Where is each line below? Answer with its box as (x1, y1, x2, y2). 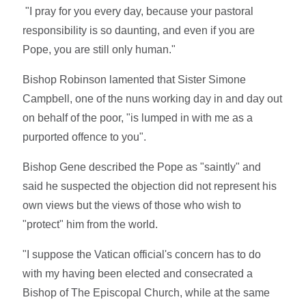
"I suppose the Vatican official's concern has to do (23, 248, 262, 260)
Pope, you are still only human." (23, 43, 176, 55)
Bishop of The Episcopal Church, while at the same (23, 286, 270, 298)
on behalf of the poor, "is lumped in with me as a (23, 111, 253, 124)
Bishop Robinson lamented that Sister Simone (23, 73, 247, 85)
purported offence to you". (23, 130, 147, 143)
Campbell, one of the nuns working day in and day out (23, 92, 283, 105)
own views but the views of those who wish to (23, 199, 242, 211)
